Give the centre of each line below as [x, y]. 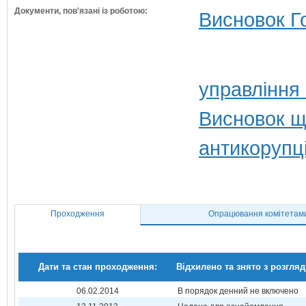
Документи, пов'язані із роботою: [81, 11]
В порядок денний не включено [238, 291]
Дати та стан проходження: [97, 267]
